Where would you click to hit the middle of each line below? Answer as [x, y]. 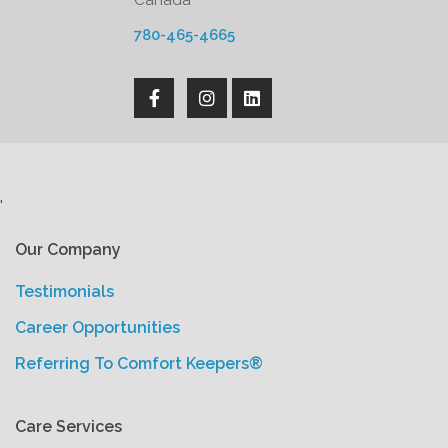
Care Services [68, 426]
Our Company [68, 249]
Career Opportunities [97, 327]
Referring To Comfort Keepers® [139, 363]
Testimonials [64, 291]
